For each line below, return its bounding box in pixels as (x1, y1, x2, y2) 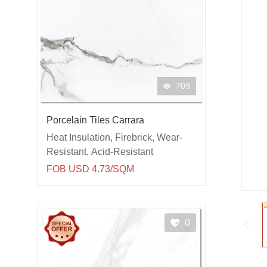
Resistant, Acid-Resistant (46, 147, 153, 157)
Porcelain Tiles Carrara (46, 115, 144, 126)
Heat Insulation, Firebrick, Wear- (46, 132, 182, 143)
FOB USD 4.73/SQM (46, 164, 134, 175)
